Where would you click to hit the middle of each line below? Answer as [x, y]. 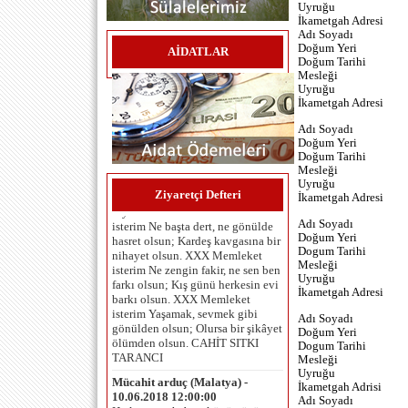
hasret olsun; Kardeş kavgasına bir [196, 217]
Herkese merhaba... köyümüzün [189, 388]
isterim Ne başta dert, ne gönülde [193, 203]
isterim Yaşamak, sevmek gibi [185, 290]
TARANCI [138, 334]
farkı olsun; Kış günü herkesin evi [195, 261]
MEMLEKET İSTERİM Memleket [197, 144]
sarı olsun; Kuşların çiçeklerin [186, 173]
